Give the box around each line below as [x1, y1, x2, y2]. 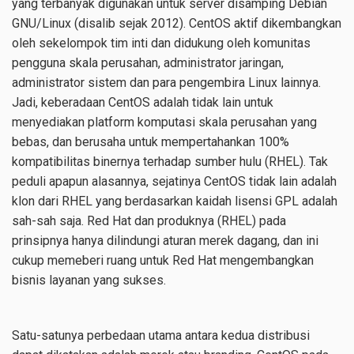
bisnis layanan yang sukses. [12, 273, 166, 288]
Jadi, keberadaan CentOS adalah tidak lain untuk [12, 95, 273, 110]
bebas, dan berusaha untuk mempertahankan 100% [12, 134, 289, 149]
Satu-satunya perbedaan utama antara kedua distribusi [12, 328, 310, 343]
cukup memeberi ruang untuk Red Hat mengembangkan [12, 253, 314, 268]
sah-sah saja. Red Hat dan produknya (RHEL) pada [12, 213, 286, 228]
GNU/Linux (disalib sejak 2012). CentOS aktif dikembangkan [12, 16, 341, 31]
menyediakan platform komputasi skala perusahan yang [12, 115, 317, 130]
